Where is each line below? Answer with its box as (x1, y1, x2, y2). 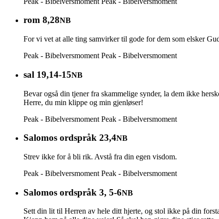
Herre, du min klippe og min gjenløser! (23, 98, 143, 107)
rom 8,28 (23, 15, 60, 25)
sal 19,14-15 (23, 69, 71, 80)
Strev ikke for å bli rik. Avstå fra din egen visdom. (23, 153, 177, 161)
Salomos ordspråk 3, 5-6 (23, 187, 122, 197)
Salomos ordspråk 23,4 (23, 132, 116, 143)
